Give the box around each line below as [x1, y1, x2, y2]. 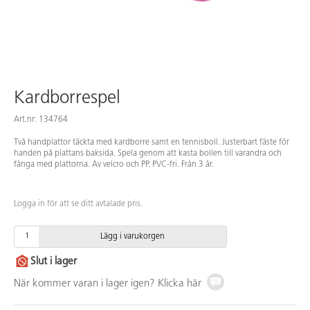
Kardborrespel [14, 89, 120, 108]
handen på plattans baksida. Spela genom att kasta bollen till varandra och [14, 149, 282, 158]
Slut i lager [30, 256, 77, 267]
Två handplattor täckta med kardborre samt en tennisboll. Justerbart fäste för [14, 138, 289, 147]
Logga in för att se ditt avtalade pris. [14, 199, 143, 208]
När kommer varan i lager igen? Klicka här [14, 278, 201, 289]
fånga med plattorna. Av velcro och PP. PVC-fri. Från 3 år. [14, 160, 214, 169]
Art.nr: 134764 [14, 115, 68, 124]
